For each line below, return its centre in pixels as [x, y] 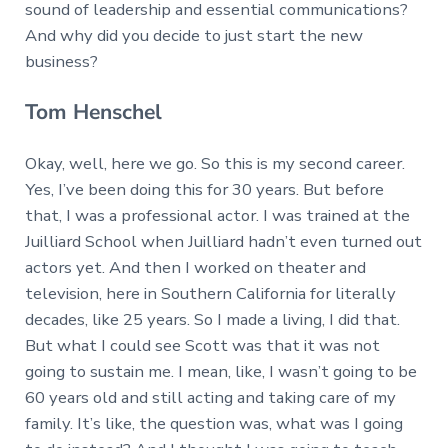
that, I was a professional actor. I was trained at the [217, 215]
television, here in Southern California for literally [210, 293]
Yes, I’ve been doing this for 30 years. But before [204, 189]
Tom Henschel [93, 112]
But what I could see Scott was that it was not [202, 345]
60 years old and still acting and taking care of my [210, 397]
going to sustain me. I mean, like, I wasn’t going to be [220, 371]
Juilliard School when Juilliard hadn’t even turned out [223, 241]
